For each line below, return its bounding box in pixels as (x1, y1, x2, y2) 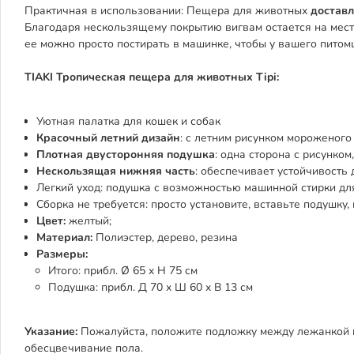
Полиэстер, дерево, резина (92, 230, 238, 245)
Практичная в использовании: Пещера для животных (24, 3, 307, 18)
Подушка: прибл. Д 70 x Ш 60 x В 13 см (48, 280, 253, 295)
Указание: (24, 324, 77, 339)
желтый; (66, 213, 111, 228)
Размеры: (36, 247, 88, 262)
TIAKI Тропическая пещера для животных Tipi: (24, 70, 279, 85)
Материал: (36, 230, 92, 245)
